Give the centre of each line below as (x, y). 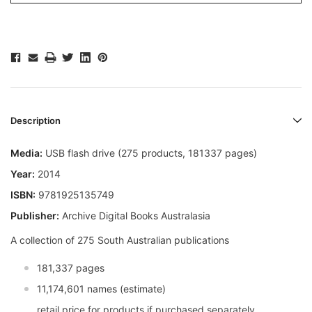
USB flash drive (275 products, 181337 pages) (150, 153)
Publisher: (35, 216)
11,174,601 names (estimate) (101, 289)
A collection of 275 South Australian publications (120, 240)
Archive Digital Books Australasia (135, 216)
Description (36, 121)
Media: (26, 153)
